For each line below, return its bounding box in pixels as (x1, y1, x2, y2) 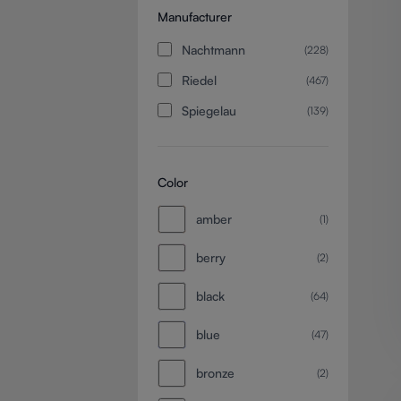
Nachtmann (181, 41, 245, 57)
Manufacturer (157, 8, 232, 24)
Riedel (181, 72, 217, 88)
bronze (195, 365, 235, 381)
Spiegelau (181, 102, 236, 118)
